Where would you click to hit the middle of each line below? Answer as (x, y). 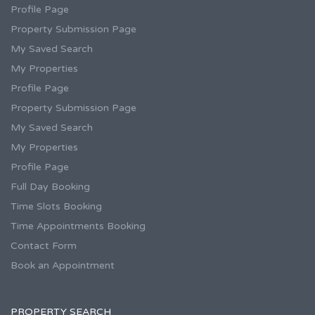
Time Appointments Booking (78, 226)
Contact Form (44, 246)
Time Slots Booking (56, 207)
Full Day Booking (50, 187)
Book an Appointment (63, 266)
